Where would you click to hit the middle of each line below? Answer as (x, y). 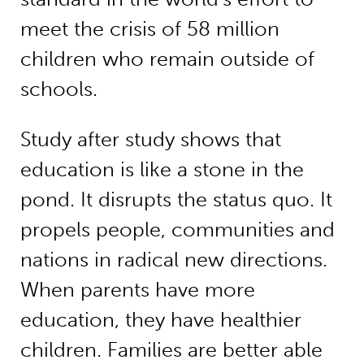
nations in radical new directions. (173, 259)
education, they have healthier (160, 319)
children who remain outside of (167, 58)
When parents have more (137, 289)
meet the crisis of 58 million (149, 28)
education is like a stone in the (162, 169)
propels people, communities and (177, 229)
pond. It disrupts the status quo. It (176, 199)
